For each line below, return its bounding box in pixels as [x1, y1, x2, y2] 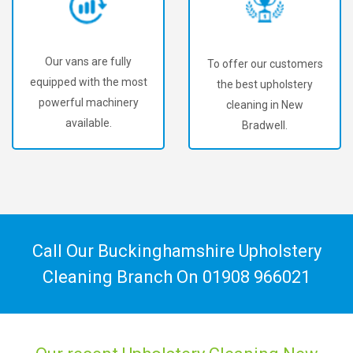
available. [65, 117, 112, 130]
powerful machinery [38, 96, 139, 110]
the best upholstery [217, 77, 313, 91]
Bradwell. [242, 118, 288, 132]
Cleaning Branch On [43, 267, 203, 287]
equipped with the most [29, 76, 147, 89]
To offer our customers [206, 57, 323, 70]
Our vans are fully [45, 55, 132, 69]
